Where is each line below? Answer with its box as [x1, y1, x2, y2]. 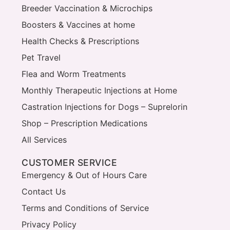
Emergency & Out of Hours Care [22, 169, 147, 180]
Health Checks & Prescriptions [22, 35, 139, 46]
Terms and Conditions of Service [22, 202, 149, 213]
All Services [22, 134, 67, 145]
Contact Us [22, 186, 66, 197]
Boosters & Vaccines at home [22, 19, 135, 30]
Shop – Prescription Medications [22, 118, 147, 128]
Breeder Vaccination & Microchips [22, 3, 152, 13]
